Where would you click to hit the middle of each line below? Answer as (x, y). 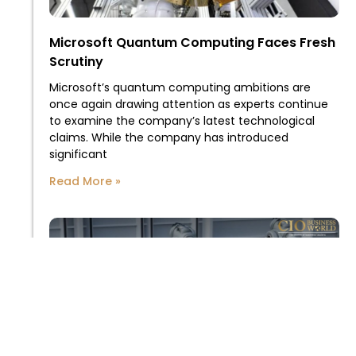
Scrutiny (76, 62)
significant (78, 155)
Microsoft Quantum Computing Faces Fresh (192, 43)
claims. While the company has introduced (169, 138)
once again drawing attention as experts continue (189, 104)
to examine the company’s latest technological (182, 121)
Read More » (85, 182)
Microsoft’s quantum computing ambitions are (180, 88)
